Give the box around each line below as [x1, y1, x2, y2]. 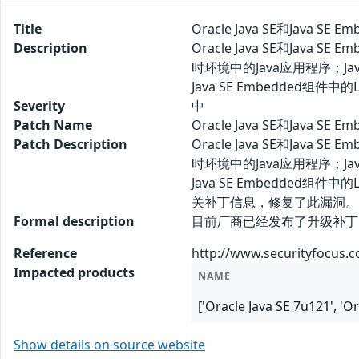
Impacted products [14, 263, 135, 281]
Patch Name [14, 115, 92, 134]
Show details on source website [14, 335, 205, 353]
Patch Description [14, 135, 127, 153]
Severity [14, 96, 65, 115]
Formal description [14, 212, 135, 230]
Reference [14, 244, 77, 262]
